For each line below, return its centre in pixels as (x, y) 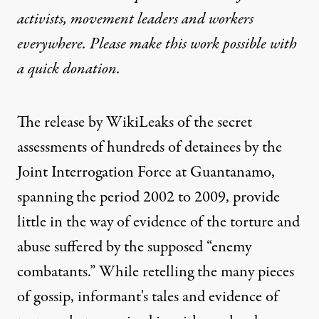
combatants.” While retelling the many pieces (156, 272)
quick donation (72, 69)
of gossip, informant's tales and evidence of (148, 297)
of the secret (213, 122)
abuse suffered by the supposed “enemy (134, 247)
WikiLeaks (140, 122)
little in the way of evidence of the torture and (158, 222)
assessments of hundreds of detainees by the (150, 147)
